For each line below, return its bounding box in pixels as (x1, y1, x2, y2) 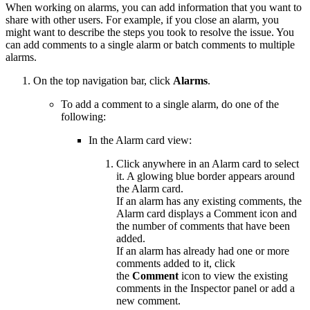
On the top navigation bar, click (33, 74, 173, 86)
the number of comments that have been (116, 219, 290, 232)
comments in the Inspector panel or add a (116, 282, 295, 294)
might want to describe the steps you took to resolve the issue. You (6, 26, 294, 38)
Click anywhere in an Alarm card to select (116, 157, 299, 170)
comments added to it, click (116, 257, 235, 269)
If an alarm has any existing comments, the (116, 194, 302, 207)
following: (61, 110, 106, 122)
